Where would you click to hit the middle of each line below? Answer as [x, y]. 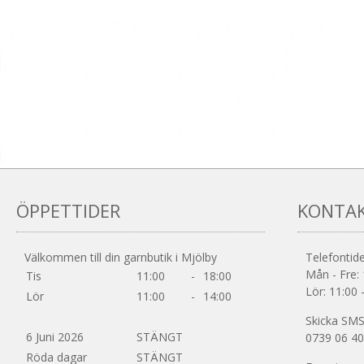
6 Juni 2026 [55, 337]
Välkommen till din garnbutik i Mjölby [121, 258]
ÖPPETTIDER [68, 211]
